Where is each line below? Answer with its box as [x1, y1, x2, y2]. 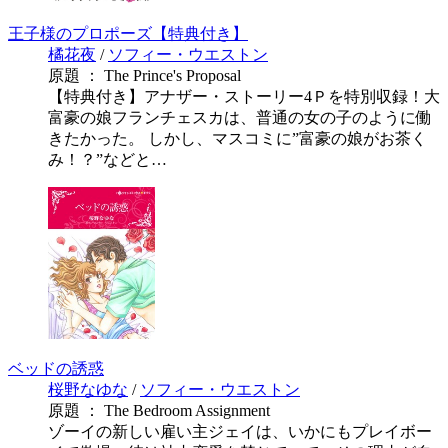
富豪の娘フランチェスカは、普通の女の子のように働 [48, 108, 432, 126]
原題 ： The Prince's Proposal [48, 66, 241, 84]
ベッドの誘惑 [8, 359, 104, 377]
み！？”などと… [48, 150, 167, 168]
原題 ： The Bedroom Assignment [48, 401, 270, 419]
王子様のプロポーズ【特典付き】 [8, 24, 248, 42]
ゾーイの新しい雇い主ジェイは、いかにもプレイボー [48, 422, 432, 440]
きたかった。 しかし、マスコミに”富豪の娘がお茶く [48, 129, 427, 147]
